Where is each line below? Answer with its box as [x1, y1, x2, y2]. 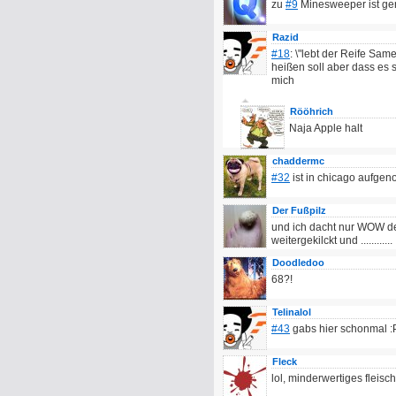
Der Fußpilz [272, 205, 326, 216]
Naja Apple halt [289, 122, 362, 134]
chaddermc [272, 156, 324, 166]
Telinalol [272, 307, 311, 317]
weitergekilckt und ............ [271, 234, 392, 247]
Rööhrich [290, 106, 333, 117]
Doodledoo [272, 257, 324, 268]
